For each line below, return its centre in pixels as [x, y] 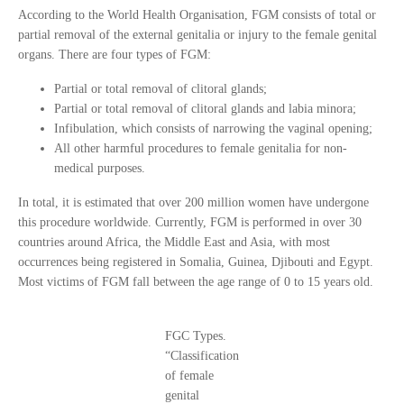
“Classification [202, 356]
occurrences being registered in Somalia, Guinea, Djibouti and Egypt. [196, 262]
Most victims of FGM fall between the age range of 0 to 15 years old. [196, 282]
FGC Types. [196, 336]
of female [189, 376]
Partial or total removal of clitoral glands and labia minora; [207, 109]
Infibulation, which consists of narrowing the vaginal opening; [215, 129]
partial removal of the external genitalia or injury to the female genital [197, 35]
